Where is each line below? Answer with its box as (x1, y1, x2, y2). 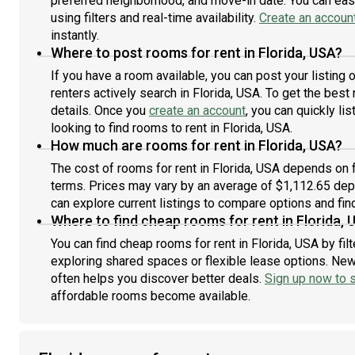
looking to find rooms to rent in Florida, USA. (51, 120, 292, 136)
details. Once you (51, 103, 149, 118)
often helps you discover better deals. (51, 271, 265, 286)
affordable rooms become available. (51, 288, 250, 303)
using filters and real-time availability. (51, 10, 259, 25)
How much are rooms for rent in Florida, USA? (51, 137, 342, 154)
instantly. (51, 28, 99, 43)
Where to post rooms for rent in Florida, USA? (51, 44, 342, 61)
